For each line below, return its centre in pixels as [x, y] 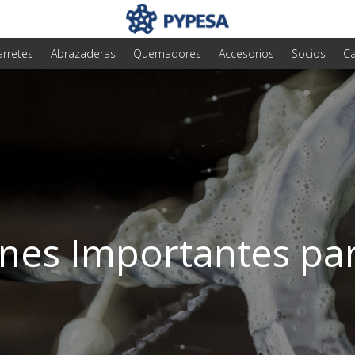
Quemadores [167, 53]
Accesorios [246, 53]
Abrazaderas [83, 53]
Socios [309, 53]
